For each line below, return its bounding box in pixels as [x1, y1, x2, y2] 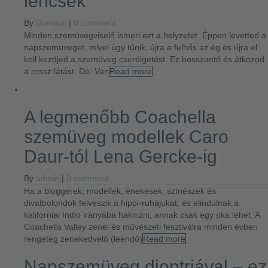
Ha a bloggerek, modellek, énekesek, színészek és [24, 186, 216, 196]
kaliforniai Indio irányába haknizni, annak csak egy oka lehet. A [24, 210, 260, 220]
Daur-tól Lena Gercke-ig [24, 147, 217, 166]
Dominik [36, 18, 66, 28]
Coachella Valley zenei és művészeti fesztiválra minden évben [24, 222, 258, 232]
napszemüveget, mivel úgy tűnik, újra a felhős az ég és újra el [24, 42, 257, 52]
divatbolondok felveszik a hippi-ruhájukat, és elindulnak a [24, 198, 239, 208]
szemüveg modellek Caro [24, 127, 229, 147]
